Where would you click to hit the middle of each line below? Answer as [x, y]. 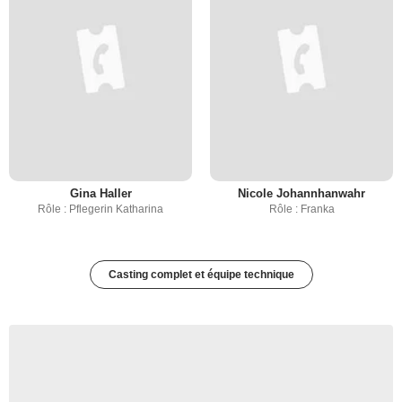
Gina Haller [100, 193]
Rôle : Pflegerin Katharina [100, 209]
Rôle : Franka [301, 209]
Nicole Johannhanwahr [301, 193]
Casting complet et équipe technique [201, 275]
